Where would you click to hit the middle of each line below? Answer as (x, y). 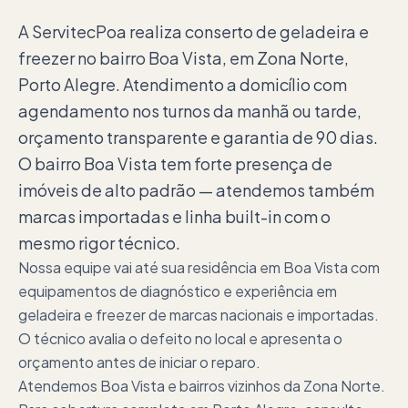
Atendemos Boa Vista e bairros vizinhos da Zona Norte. (202, 386)
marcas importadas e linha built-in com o (174, 216)
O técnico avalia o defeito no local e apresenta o (180, 338)
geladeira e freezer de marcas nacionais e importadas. (199, 315)
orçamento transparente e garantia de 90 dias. (198, 137)
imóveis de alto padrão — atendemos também (196, 190)
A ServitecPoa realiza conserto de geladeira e (194, 31)
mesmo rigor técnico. (99, 243)
